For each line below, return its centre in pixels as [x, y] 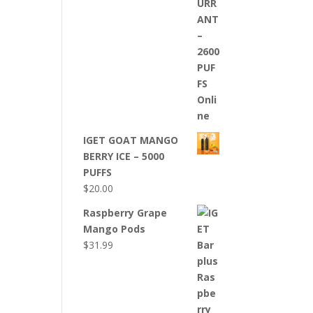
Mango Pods [115, 229]
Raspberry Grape [125, 213]
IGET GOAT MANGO [131, 140]
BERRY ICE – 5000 [124, 156]
